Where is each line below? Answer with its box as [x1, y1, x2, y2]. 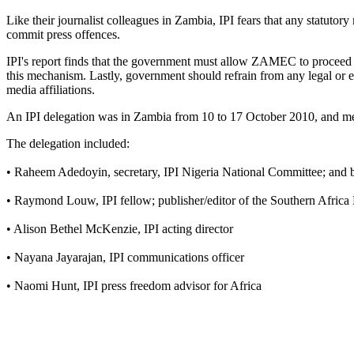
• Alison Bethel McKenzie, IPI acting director [6, 221, 233, 235]
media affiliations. [6, 82, 95, 96]
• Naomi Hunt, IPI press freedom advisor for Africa [6, 278, 262, 292]
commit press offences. [6, 27, 120, 41]
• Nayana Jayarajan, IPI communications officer [6, 250, 244, 264]
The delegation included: [6, 136, 130, 150]
